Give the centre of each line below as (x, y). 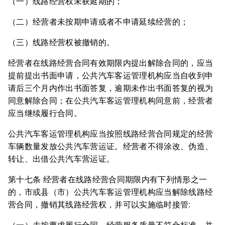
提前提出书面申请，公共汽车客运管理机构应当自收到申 (111, 76)
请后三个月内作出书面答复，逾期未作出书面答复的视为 (111, 88)
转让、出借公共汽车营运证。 (62, 159)
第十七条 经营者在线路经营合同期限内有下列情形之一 (108, 180)
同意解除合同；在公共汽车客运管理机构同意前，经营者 (111, 101)
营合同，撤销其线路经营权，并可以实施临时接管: (99, 205)
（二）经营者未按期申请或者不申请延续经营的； (98, 22)
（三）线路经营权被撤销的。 (62, 42)
